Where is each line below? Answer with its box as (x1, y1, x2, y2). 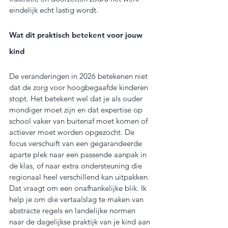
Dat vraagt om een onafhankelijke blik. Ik (9, 183, 149, 193)
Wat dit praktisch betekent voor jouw (9, 30, 145, 40)
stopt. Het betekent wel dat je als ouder (9, 94, 145, 104)
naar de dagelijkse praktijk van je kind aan (9, 217, 152, 227)
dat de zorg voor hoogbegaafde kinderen (9, 82, 150, 93)
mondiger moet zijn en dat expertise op (9, 105, 145, 115)
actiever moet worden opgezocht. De (9, 127, 136, 137)
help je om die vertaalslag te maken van (9, 194, 146, 205)
